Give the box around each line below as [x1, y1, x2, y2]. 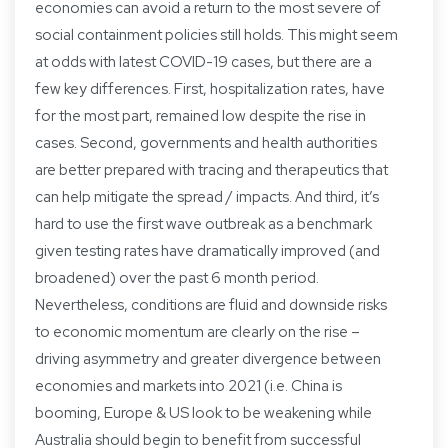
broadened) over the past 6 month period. [35, 267, 319, 288]
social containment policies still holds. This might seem [35, 24, 398, 45]
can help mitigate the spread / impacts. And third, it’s [35, 186, 379, 207]
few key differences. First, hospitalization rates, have [35, 78, 385, 99]
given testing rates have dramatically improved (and [35, 240, 380, 261]
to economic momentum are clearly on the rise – [35, 321, 360, 342]
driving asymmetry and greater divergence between [35, 348, 381, 369]
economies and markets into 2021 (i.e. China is [35, 375, 342, 396]
